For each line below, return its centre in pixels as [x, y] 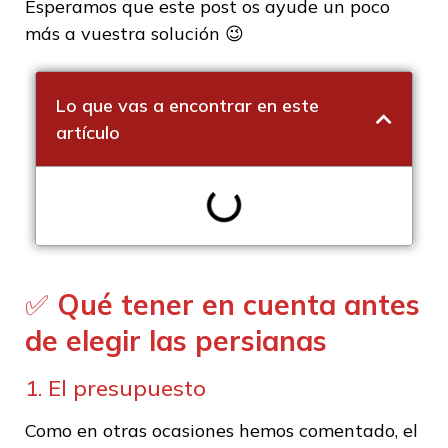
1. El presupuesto [115, 388]
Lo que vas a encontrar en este [187, 106]
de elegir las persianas [176, 341]
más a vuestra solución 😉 [134, 34]
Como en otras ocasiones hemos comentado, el [221, 431]
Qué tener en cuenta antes [234, 305]
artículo [88, 133]
